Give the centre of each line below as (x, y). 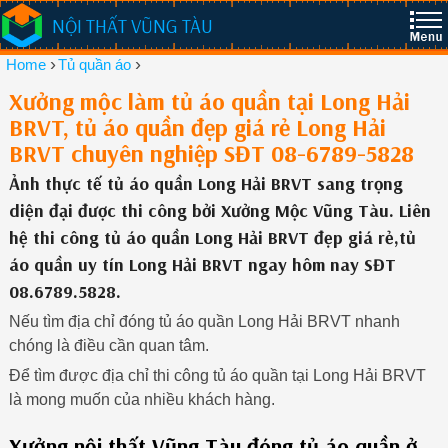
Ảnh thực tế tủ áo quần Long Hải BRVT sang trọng (205, 184)
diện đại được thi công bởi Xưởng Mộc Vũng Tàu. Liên (219, 211)
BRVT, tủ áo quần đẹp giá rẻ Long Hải (197, 127)
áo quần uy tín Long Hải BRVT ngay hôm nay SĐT (202, 265)
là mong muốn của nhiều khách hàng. (141, 399)
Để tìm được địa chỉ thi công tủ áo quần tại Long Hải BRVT (217, 375)
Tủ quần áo (95, 64)
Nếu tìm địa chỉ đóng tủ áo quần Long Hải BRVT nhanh (204, 322)
